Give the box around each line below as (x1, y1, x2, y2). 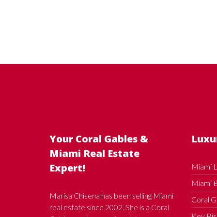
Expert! (49, 161, 85, 174)
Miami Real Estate (49, 146, 139, 160)
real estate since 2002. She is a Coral (49, 202, 169, 212)
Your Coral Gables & (49, 132, 148, 145)
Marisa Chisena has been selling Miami (49, 190, 173, 200)
